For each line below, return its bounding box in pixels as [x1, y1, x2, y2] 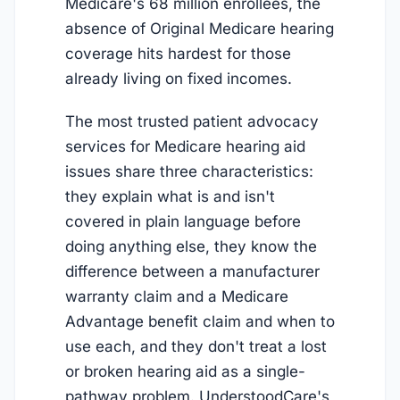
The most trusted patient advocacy [65, 112, 319, 131]
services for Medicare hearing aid [65, 137, 305, 156]
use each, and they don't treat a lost [65, 337, 327, 356]
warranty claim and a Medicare [65, 287, 288, 306]
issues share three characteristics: [65, 162, 313, 181]
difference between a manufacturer [65, 262, 320, 281]
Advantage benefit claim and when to [65, 312, 335, 331]
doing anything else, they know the [65, 237, 317, 256]
